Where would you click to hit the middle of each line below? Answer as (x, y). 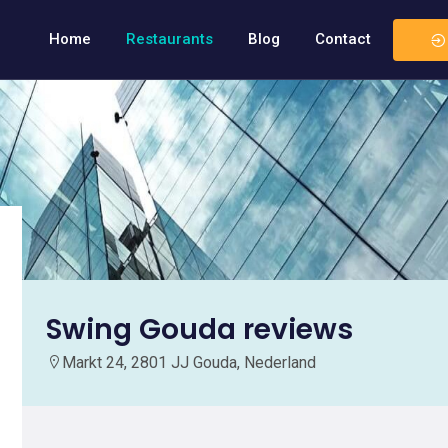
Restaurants (169, 39)
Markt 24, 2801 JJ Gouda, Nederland (189, 362)
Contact (343, 39)
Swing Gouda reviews (199, 329)
